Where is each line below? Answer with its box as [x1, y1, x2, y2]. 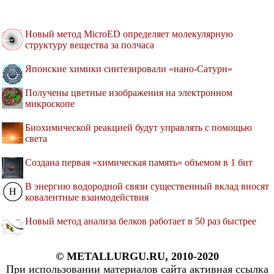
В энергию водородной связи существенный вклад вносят [25, 181, 269, 192]
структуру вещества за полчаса [25, 40, 154, 51]
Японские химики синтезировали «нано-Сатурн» [25, 64, 232, 75]
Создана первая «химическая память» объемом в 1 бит [25, 157, 253, 168]
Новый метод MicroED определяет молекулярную [25, 29, 233, 40]
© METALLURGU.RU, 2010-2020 [55, 250, 219, 263]
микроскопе [25, 98, 75, 109]
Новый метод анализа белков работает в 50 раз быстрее [25, 216, 256, 227]
